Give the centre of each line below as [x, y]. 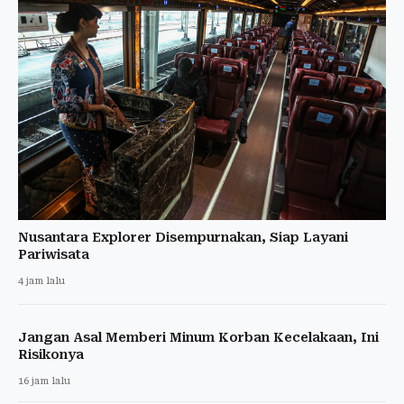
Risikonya [51, 354]
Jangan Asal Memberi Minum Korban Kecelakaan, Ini [198, 337]
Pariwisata [54, 254]
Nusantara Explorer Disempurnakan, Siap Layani [183, 237]
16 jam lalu [44, 381]
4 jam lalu [41, 280]
